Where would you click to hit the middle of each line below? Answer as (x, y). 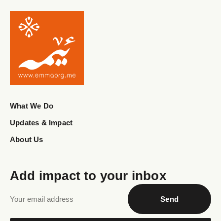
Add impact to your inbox (88, 176)
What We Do (32, 106)
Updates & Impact (41, 123)
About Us (27, 140)
